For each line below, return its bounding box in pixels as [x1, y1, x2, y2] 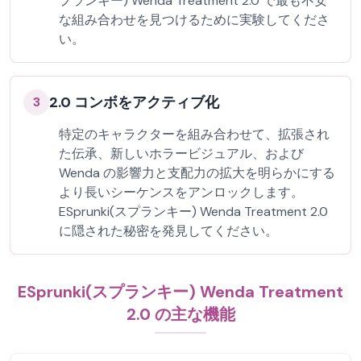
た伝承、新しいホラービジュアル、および [59, 145, 304, 162]
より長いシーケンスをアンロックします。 [59, 184, 304, 201]
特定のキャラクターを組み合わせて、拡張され [59, 126, 330, 143]
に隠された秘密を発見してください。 [59, 222, 278, 239]
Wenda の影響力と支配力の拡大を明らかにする [59, 164, 335, 181]
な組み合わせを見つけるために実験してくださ [59, 11, 330, 28]
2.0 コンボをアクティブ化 [49, 93, 219, 112]
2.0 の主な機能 [126, 304, 235, 325]
